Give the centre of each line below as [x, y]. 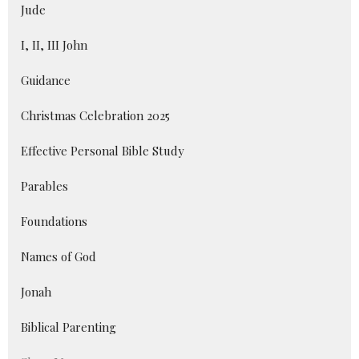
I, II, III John [54, 45]
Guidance [46, 81]
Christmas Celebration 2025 [95, 116]
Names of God [58, 257]
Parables [44, 186]
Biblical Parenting [69, 327]
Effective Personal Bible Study [103, 151]
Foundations [54, 222]
